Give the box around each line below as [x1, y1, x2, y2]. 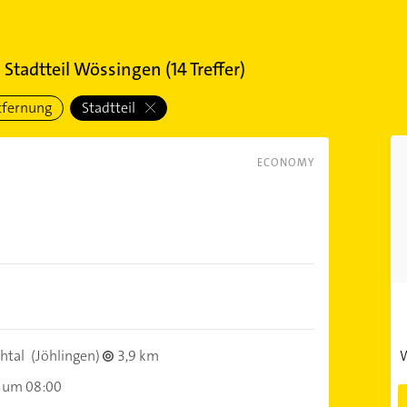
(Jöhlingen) [27, 346, 103, 365]
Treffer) [186, 57, 245, 81]
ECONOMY [256, 155, 314, 170]
